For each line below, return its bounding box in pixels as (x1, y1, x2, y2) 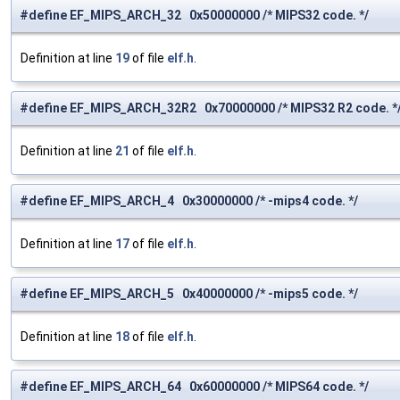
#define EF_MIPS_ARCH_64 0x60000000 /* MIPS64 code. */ (20, 379, 369, 395)
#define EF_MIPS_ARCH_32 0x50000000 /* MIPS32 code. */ (20, 8, 369, 23)
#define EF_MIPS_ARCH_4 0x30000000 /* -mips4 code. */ (20, 194, 358, 209)
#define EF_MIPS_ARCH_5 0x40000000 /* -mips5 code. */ (20, 287, 358, 302)
